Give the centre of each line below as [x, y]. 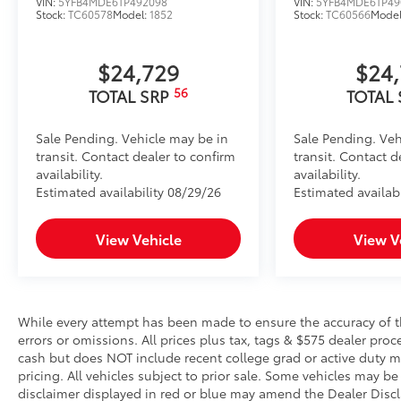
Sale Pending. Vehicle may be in [132, 138]
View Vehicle [138, 239]
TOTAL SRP [131, 96]
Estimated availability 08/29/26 [128, 192]
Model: [131, 14]
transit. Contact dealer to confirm [136, 156]
